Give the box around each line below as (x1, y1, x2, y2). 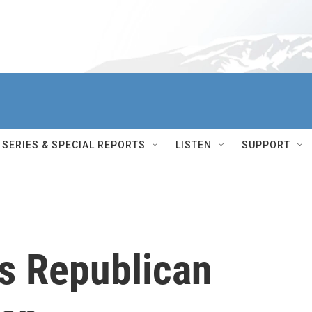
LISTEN (175, 139, 212, 150)
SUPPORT (242, 139, 290, 150)
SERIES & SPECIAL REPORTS (2, 139, 146, 150)
